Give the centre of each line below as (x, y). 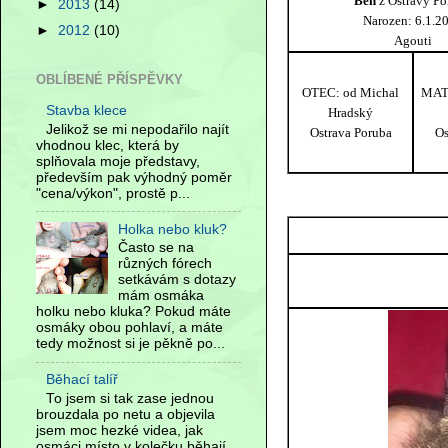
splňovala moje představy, (118, 161)
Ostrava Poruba (350, 132)
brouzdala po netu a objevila (125, 414)
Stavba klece (87, 111)
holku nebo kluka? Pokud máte (133, 312)
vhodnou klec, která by (107, 145)
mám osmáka (161, 296)
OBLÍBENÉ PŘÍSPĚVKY (109, 80)
